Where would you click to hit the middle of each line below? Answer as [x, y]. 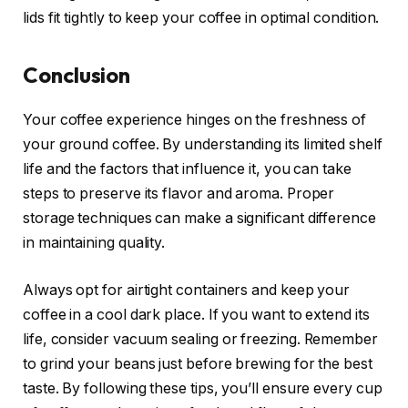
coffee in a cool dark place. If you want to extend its [196, 314]
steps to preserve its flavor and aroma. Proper [179, 193]
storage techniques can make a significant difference [199, 218]
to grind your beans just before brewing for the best [198, 363]
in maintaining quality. [94, 242]
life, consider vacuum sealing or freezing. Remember [200, 339]
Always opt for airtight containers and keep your [187, 290]
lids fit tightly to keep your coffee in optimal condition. [201, 17]
